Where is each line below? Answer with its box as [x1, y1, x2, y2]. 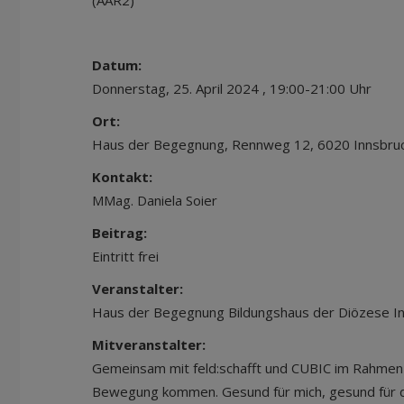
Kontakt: [92, 168, 152, 186]
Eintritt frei [92, 247, 159, 265]
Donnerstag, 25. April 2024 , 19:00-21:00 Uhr [92, 79, 372, 97]
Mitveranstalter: [92, 335, 206, 353]
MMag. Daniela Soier [92, 191, 217, 209]
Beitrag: [92, 224, 147, 242]
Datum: [92, 56, 142, 74]
